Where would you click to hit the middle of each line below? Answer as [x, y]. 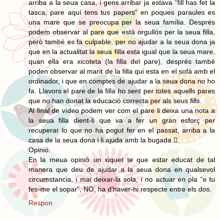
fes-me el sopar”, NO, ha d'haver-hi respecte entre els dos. [120, 189]
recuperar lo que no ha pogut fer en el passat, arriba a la [122, 130]
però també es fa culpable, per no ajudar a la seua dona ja [122, 41]
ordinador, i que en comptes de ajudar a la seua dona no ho [122, 81]
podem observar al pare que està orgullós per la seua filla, [122, 32]
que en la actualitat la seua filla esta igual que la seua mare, [122, 51]
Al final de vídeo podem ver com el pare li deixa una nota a [122, 110]
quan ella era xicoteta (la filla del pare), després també [122, 61]
